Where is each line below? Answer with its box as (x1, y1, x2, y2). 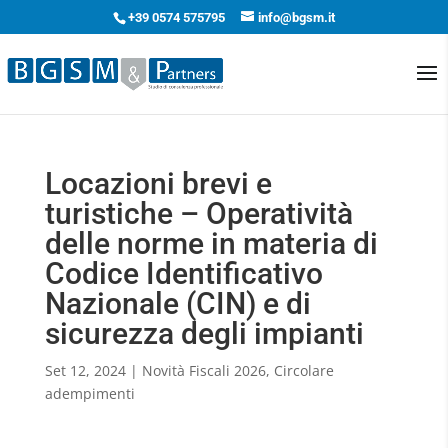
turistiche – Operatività (44, 196, 353, 231)
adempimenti (44, 384, 135, 403)
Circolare (273, 361, 334, 380)
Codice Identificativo (44, 256, 323, 291)
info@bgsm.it (257, 9, 335, 25)
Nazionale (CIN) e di (44, 286, 311, 321)
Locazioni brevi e (44, 166, 272, 201)
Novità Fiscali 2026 (141, 361, 266, 380)
